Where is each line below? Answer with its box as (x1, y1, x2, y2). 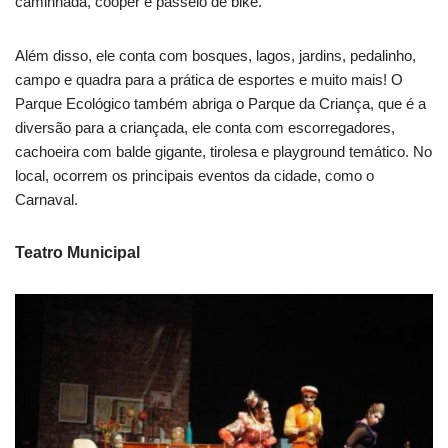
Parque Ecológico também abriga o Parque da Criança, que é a (15, 94, 426, 112)
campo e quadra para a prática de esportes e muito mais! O (15, 70, 403, 88)
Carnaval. (15, 190, 78, 208)
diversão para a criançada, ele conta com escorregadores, (15, 118, 395, 136)
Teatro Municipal (15, 243, 140, 261)
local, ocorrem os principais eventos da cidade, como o (15, 166, 374, 184)
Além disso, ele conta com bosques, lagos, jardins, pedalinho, (15, 46, 416, 64)
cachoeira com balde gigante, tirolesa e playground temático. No (15, 142, 432, 160)
